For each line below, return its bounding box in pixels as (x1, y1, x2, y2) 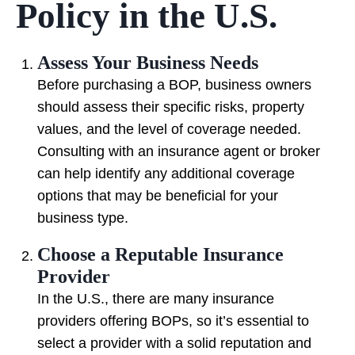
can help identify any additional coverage (37, 166, 295, 182)
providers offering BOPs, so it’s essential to (37, 313, 309, 330)
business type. (37, 210, 128, 227)
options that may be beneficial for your (37, 188, 278, 204)
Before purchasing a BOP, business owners (37, 77, 311, 94)
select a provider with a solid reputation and (37, 335, 311, 352)
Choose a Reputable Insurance (37, 244, 284, 265)
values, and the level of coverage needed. (37, 121, 301, 138)
